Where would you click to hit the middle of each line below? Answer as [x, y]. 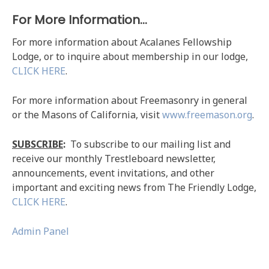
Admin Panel [41, 231]
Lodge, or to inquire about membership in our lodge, [130, 56]
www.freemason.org [207, 115]
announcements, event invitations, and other [113, 173]
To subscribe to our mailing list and [148, 144]
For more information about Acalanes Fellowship [122, 42]
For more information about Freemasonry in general [130, 100]
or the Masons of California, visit [87, 115]
